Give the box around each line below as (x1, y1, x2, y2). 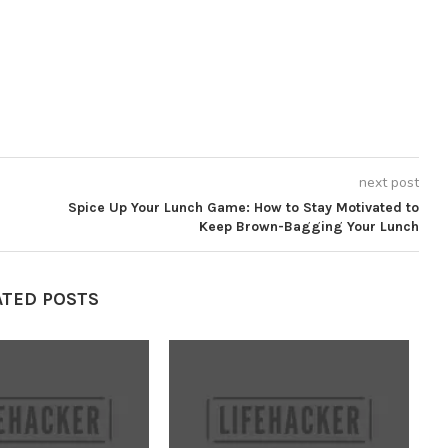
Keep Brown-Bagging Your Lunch (198, 218, 419, 235)
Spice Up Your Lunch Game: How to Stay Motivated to (67, 199, 419, 216)
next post (358, 173, 419, 192)
